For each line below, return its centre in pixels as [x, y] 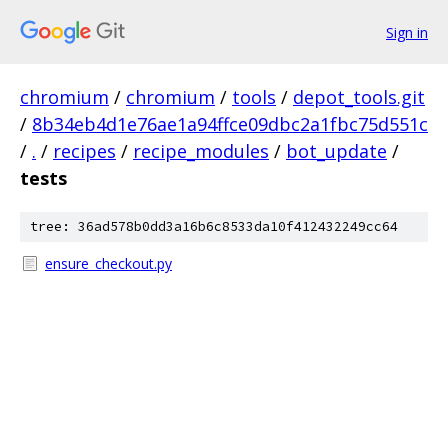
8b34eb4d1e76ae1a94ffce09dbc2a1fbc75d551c [230, 124]
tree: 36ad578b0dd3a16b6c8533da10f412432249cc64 [214, 226]
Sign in [407, 32]
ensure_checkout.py [108, 263]
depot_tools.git [359, 97]
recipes [84, 151]
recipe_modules [201, 151]
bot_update [336, 151]
